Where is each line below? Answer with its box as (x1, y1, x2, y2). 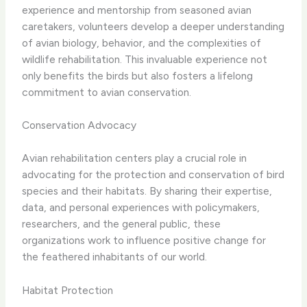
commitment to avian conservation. (22, 85, 192, 99)
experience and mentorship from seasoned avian (22, 3, 252, 16)
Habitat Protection (22, 283, 114, 297)
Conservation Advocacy (22, 119, 137, 132)
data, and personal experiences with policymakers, (22, 200, 260, 214)
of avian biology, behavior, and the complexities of (22, 36, 262, 49)
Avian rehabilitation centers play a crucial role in (22, 151, 247, 164)
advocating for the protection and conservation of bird (22, 167, 285, 181)
